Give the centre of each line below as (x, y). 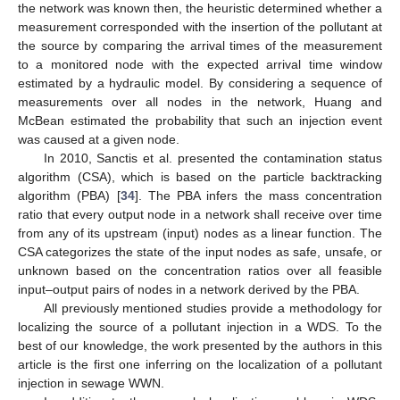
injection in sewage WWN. (91, 383)
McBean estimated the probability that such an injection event (200, 120)
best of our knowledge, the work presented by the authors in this (200, 345)
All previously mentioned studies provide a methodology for (212, 308)
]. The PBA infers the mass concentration (258, 195)
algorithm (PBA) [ (69, 195)
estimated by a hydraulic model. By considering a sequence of (200, 83)
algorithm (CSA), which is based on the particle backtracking (200, 176)
